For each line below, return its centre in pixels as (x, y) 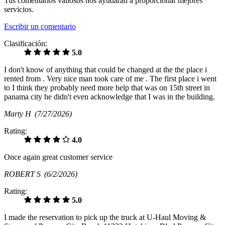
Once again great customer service (58, 157)
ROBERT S (24, 174)
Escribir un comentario (40, 27)
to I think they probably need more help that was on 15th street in (107, 88)
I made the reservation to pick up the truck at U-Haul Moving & (105, 217)
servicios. (19, 10)
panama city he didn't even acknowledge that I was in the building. (109, 97)
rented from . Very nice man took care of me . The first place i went (110, 79)
